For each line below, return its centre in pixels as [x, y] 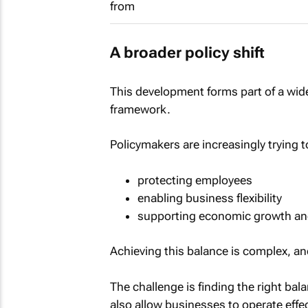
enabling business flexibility [209, 198]
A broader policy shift [187, 53]
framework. [140, 109]
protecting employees [195, 180]
